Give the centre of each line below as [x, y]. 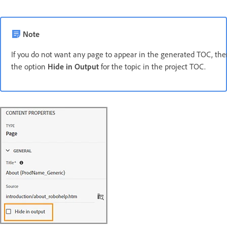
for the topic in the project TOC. [152, 66]
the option [29, 66]
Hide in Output [73, 66]
